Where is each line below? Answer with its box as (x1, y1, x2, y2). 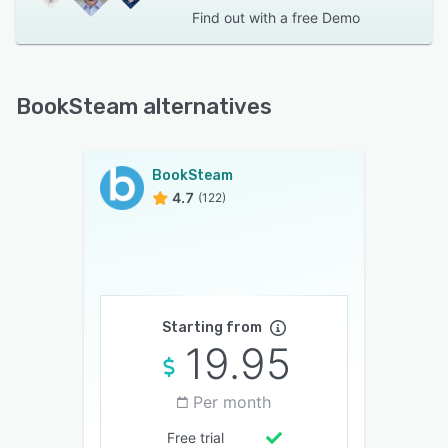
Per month (193, 391, 271, 412)
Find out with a (191, 8, 288, 26)
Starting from (162, 318, 262, 336)
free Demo (291, 8, 360, 26)
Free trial (166, 428, 224, 446)
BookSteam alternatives (16, 92, 272, 120)
